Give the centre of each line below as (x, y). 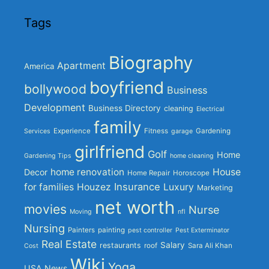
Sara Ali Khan (210, 245)
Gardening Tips (48, 156)
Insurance (137, 186)
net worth (135, 207)
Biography (151, 62)
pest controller (150, 230)
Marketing (215, 187)
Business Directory (125, 108)
